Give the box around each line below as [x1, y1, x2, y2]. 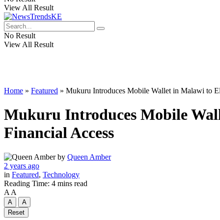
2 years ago [4, 161, 39, 170]
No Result [4, 31, 35, 40]
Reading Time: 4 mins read [4, 179, 87, 188]
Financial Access [4, 124, 114, 142]
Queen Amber [67, 152, 111, 161]
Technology [43, 170, 80, 179]
